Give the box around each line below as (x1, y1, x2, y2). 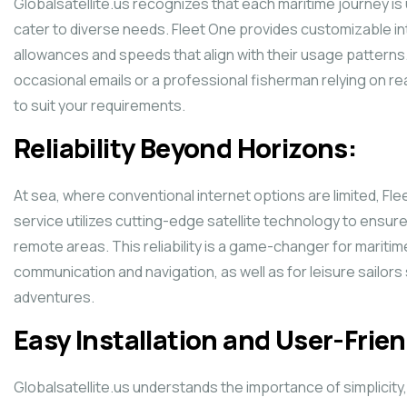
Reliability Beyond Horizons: (14, 129, 357, 166)
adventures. (14, 286, 94, 307)
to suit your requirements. (14, 94, 185, 115)
